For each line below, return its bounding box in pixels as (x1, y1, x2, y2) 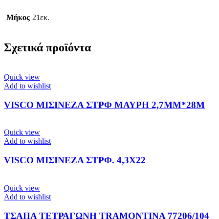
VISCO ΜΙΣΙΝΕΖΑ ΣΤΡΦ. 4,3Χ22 (4, 155, 146, 166)
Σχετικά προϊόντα (4, 41, 91, 54)
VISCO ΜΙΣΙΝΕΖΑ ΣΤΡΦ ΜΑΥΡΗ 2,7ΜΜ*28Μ (4, 99, 205, 110)
